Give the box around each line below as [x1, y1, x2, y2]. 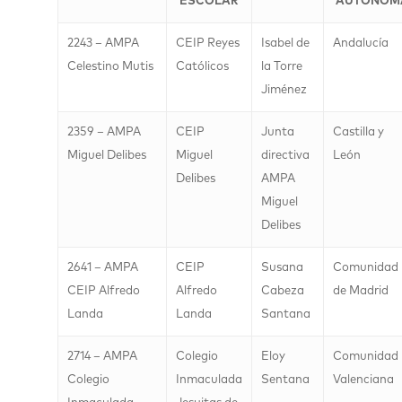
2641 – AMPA [67, 262, 138, 274]
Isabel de [261, 38, 310, 49]
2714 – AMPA [67, 351, 137, 363]
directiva [261, 150, 310, 162]
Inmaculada [176, 374, 242, 386]
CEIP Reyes [176, 38, 240, 49]
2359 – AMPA [67, 127, 141, 138]
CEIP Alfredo [67, 285, 140, 297]
